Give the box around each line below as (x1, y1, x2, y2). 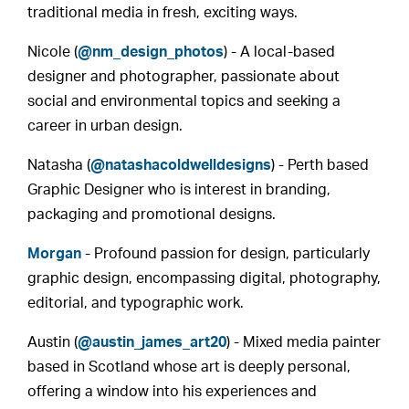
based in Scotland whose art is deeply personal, (27, 360, 351, 374)
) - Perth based (271, 158, 370, 173)
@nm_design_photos (78, 45, 225, 59)
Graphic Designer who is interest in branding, (27, 183, 331, 197)
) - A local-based (224, 45, 336, 59)
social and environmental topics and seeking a (27, 94, 341, 109)
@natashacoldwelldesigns (90, 158, 272, 173)
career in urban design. (27, 119, 184, 133)
